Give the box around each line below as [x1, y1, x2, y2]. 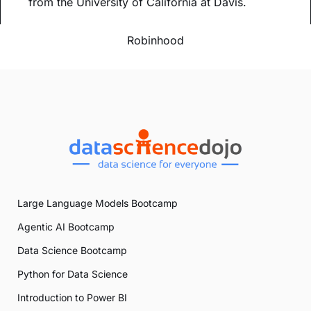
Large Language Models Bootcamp [17, 197, 178, 210]
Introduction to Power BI [17, 292, 127, 304]
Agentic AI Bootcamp [17, 221, 115, 233]
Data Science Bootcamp [17, 244, 127, 257]
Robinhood [127, 33, 184, 48]
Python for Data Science [17, 268, 128, 280]
